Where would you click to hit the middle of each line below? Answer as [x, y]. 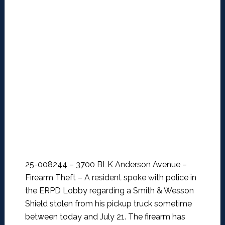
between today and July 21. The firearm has [105, 217]
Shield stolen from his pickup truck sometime [108, 204]
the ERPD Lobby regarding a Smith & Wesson [109, 191]
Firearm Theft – [54, 178]
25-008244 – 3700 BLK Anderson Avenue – [106, 165]
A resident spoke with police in [140, 178]
